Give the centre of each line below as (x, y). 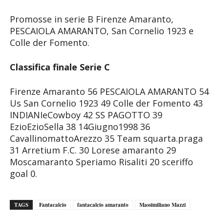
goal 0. (23, 173)
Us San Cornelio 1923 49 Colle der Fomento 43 (106, 103)
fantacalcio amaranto (103, 205)
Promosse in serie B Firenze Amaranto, (92, 19)
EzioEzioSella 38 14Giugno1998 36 (80, 126)
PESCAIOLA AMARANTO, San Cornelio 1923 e (102, 31)
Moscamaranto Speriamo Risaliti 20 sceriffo (101, 162)
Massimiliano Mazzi (163, 205)
